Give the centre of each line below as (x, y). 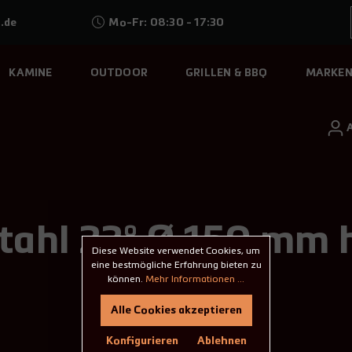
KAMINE (31, 73)
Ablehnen (222, 341)
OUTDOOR (119, 73)
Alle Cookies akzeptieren (176, 311)
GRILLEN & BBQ (227, 73)
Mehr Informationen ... (195, 280)
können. (126, 280)
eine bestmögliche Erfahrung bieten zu (176, 266)
